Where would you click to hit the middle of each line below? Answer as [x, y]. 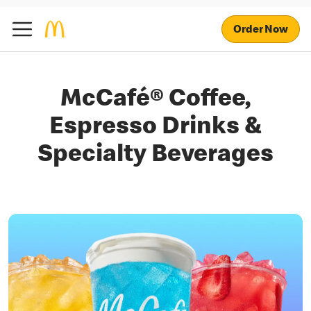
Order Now [261, 30]
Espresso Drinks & [155, 128]
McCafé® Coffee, [155, 101]
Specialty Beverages [155, 156]
